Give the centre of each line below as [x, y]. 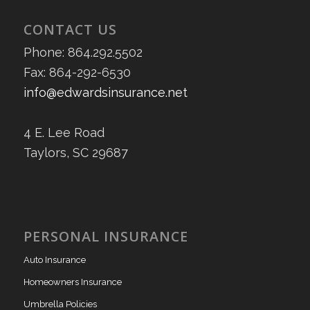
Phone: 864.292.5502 [83, 52]
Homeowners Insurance [72, 282]
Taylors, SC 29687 [75, 152]
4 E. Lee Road [64, 132]
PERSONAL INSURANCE [106, 237]
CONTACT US [70, 29]
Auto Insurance [54, 260]
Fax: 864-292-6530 [77, 72]
